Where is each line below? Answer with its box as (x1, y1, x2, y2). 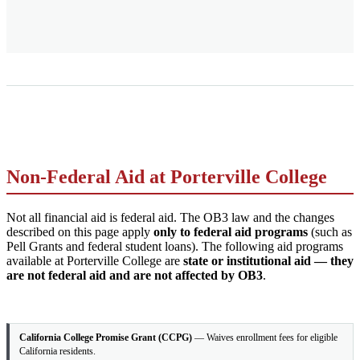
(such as (308, 224, 352, 239)
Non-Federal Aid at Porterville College (6, 166, 327, 187)
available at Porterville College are (6, 253, 183, 268)
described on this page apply (6, 224, 153, 239)
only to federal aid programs (153, 224, 308, 239)
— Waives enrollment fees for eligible (192, 331, 337, 343)
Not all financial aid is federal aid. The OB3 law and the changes (6, 210, 334, 224)
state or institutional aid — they (183, 253, 354, 268)
